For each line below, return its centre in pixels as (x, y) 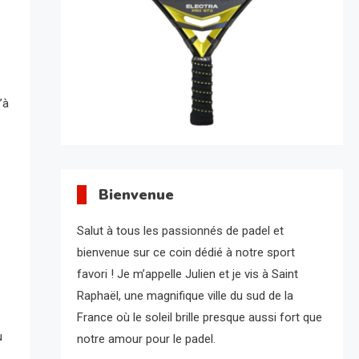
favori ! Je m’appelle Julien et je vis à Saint (187, 274)
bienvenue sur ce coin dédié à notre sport (186, 253)
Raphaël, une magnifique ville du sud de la (185, 296)
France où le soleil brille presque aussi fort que (199, 318)
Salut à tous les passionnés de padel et (180, 231)
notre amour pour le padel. (146, 339)
